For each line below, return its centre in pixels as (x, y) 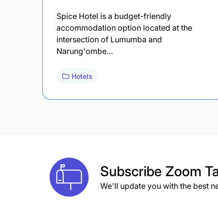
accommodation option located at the (124, 27)
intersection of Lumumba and (109, 39)
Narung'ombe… (85, 51)
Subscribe (133, 171)
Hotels (82, 76)
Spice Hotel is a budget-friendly (114, 16)
